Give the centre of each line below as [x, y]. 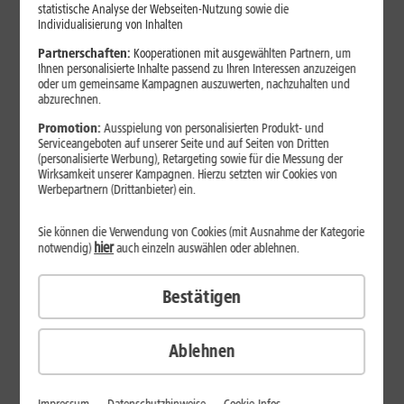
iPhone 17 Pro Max [202, 104]
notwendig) [66, 248]
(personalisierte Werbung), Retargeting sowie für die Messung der [191, 159]
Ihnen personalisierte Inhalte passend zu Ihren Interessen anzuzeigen [197, 69]
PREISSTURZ [202, 80]
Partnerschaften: [85, 53]
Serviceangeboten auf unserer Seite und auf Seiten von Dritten [184, 143]
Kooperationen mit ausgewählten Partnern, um [241, 53]
